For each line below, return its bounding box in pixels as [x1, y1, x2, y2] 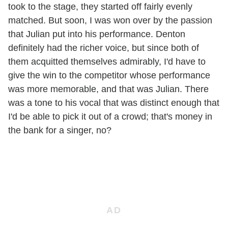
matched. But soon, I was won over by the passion [8, 15, 212, 25]
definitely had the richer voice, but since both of [8, 42, 199, 53]
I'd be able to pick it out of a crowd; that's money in [8, 111, 212, 122]
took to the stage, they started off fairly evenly [8, 1, 192, 12]
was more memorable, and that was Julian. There [8, 83, 209, 94]
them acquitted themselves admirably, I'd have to [8, 56, 206, 67]
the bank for [8, 125, 59, 135]
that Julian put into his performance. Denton [8, 28, 185, 39]
